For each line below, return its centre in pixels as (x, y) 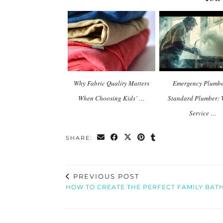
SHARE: (80, 138)
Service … (203, 113)
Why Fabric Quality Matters (111, 83)
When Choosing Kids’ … (111, 98)
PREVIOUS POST (105, 176)
